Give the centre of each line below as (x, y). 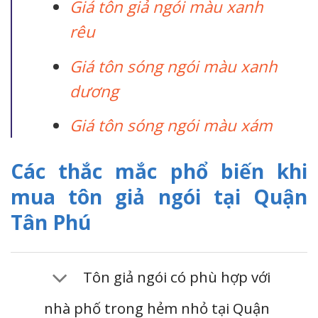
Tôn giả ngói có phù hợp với (176, 277)
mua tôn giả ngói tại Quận (159, 197)
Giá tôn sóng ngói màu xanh (173, 66)
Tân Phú (51, 223)
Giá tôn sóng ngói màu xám (171, 126)
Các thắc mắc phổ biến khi (159, 171)
